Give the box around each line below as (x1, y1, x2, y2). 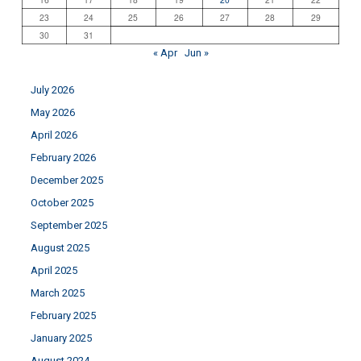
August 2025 (30, 241, 89, 254)
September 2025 (30, 218, 107, 231)
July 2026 (30, 83, 74, 96)
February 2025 (30, 309, 96, 322)
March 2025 (30, 286, 85, 299)
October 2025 (30, 196, 93, 209)
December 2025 (30, 173, 103, 186)
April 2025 (30, 263, 77, 276)
